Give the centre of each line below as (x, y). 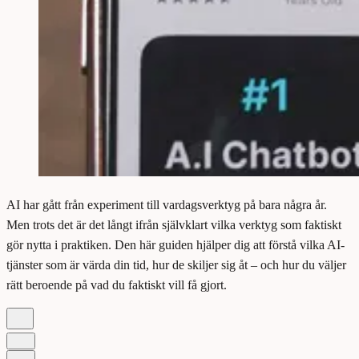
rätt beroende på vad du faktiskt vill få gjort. (117, 285)
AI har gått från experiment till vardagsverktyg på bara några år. (167, 205)
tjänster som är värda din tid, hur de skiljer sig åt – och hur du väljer (176, 265)
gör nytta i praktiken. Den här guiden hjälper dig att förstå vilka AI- (175, 245)
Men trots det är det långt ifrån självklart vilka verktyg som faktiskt (174, 225)
